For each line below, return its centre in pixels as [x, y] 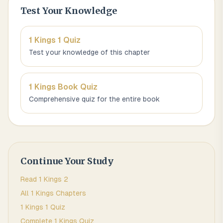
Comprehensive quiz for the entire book [94, 99]
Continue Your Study [67, 161]
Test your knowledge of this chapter [89, 52]
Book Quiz [77, 87]
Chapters [70, 193]
